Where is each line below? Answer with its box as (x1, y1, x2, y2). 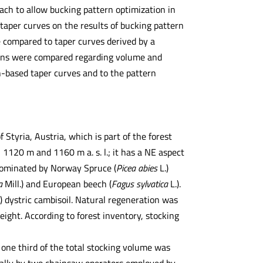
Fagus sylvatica (111, 176, 170, 191)
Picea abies (116, 160, 160, 175)
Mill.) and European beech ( (4, 176, 112, 191)
